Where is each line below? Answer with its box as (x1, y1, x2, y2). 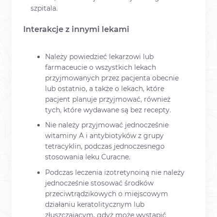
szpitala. (31, 3, 58, 13)
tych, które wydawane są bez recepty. (45, 106, 171, 115)
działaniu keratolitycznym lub (45, 200, 144, 209)
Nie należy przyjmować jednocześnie (45, 121, 169, 130)
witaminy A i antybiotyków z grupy (45, 131, 164, 140)
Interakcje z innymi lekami (23, 25, 129, 34)
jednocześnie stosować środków (45, 178, 154, 187)
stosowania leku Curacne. (45, 153, 130, 162)
